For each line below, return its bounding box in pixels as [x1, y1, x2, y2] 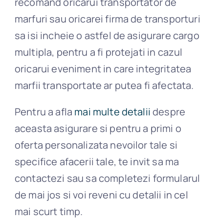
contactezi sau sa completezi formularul [14, 172, 200, 185]
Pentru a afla [14, 105, 75, 119]
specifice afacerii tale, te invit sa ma [14, 155, 179, 169]
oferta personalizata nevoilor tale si [14, 138, 177, 152]
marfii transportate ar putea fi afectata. [14, 79, 194, 92]
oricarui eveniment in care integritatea [14, 62, 192, 76]
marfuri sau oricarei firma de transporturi [14, 12, 200, 26]
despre [150, 105, 186, 119]
